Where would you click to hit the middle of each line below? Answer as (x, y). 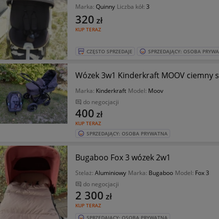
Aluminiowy (110, 173)
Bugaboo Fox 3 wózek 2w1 (123, 157)
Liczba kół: (131, 7)
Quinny (105, 7)
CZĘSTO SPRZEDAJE (109, 51)
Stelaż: (85, 173)
